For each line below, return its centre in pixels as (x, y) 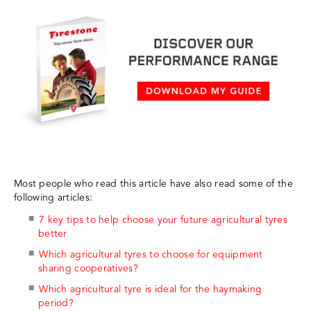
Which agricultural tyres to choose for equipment (151, 254)
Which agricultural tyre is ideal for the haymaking (151, 289)
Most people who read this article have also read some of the (153, 184)
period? (56, 303)
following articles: (53, 197)
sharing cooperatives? (88, 268)
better (53, 234)
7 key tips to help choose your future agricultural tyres (163, 220)
